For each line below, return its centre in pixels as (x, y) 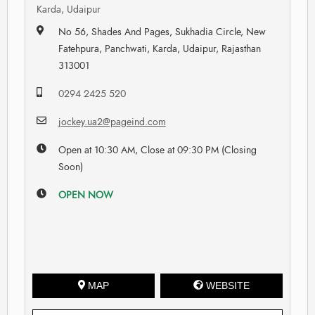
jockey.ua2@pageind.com (112, 122)
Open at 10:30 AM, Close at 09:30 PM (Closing (157, 150)
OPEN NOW (85, 195)
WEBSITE (228, 285)
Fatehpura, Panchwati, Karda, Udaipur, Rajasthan (159, 49)
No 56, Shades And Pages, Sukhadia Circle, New (162, 32)
